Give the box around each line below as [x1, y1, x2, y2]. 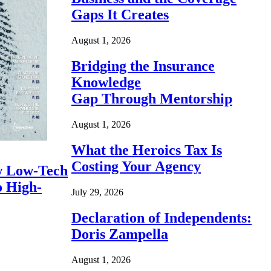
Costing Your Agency [71, 158, 201, 174]
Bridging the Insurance [71, 58, 215, 74]
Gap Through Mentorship [71, 91, 232, 107]
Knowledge [71, 74, 141, 91]
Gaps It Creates [71, 7, 169, 23]
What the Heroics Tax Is [71, 142, 222, 158]
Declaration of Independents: [71, 209, 252, 226]
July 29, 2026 [71, 186, 123, 197]
